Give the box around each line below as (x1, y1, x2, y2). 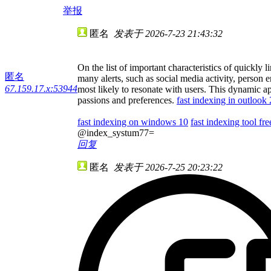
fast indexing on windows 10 (77, 116, 188, 127)
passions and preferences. (77, 94, 177, 105)
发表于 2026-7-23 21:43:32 (114, 28, 223, 39)
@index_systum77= (77, 127, 154, 138)
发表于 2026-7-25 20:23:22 (114, 162, 223, 172)
